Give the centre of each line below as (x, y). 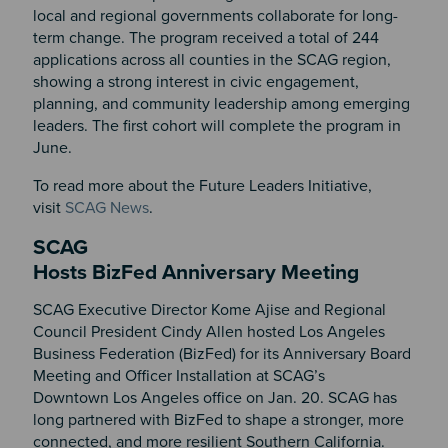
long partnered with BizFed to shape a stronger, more (218, 419)
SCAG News (106, 208)
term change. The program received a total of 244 (205, 38)
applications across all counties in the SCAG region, (211, 60)
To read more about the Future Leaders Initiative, (202, 186)
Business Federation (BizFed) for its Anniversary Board (221, 353)
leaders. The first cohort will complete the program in (216, 126)
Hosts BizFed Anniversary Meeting (198, 273)
